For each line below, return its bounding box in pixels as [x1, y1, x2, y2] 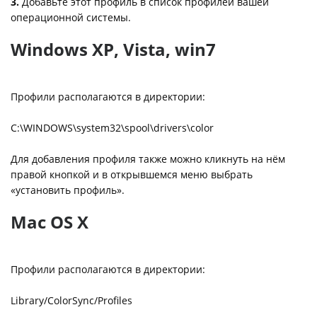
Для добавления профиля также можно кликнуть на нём [11, 152, 285, 166]
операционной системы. [11, 11, 131, 24]
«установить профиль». [11, 183, 125, 197]
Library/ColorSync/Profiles [11, 294, 132, 307]
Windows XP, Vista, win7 [11, 38, 216, 61]
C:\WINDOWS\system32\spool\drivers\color [11, 121, 214, 134]
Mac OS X [11, 210, 88, 234]
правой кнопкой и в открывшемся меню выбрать [11, 168, 253, 181]
